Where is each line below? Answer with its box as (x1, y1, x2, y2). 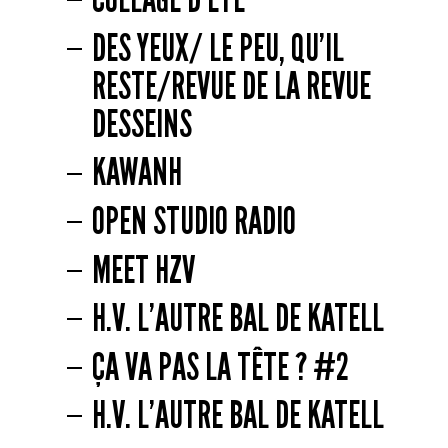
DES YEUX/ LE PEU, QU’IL (91, 24, 344, 71)
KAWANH (91, 149, 182, 196)
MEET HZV (91, 246, 195, 293)
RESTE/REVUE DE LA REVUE (91, 62, 371, 109)
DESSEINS (91, 100, 192, 147)
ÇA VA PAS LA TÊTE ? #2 (91, 343, 349, 390)
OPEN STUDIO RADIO (91, 197, 296, 244)
